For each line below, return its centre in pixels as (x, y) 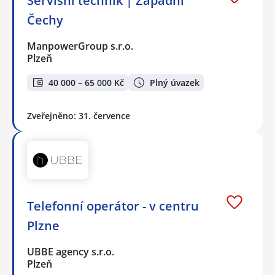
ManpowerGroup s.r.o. (81, 46)
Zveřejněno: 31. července (79, 115)
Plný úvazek (175, 82)
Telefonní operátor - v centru (113, 206)
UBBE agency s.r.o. (71, 252)
